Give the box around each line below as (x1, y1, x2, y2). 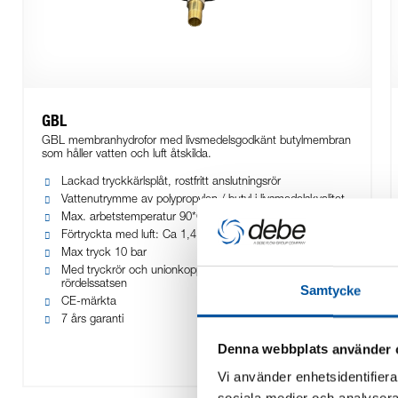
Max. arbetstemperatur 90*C (61, 212, 204, 225)
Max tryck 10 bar (61, 248, 147, 260)
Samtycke (299, 283, 362, 298)
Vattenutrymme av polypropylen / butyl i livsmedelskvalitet (61, 195, 345, 207)
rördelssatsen (61, 279, 127, 291)
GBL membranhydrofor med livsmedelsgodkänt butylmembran (42, 136, 351, 148)
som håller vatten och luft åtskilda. (42, 149, 211, 162)
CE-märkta (61, 297, 116, 309)
